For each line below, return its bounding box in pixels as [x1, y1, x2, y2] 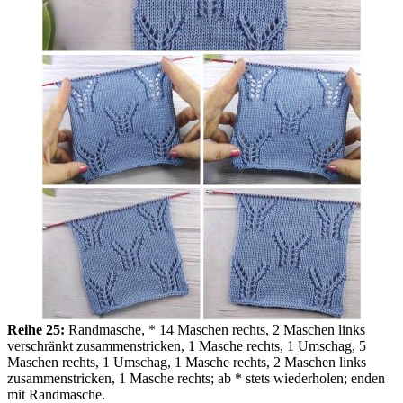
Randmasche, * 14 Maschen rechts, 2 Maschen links [65, 322, 365, 338]
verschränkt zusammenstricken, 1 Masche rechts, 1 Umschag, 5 [7, 338, 366, 354]
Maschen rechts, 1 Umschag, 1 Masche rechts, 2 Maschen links [7, 354, 366, 371]
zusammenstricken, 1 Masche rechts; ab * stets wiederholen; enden [7, 371, 385, 387]
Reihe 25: [7, 322, 65, 338]
